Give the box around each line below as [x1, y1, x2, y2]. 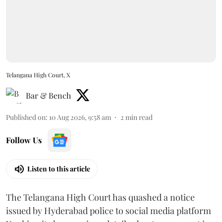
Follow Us [6, 134, 42, 145]
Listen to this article [27, 164, 90, 173]
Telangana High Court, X [6, 70, 70, 79]
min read [125, 112, 153, 122]
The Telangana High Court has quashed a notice [6, 191, 195, 203]
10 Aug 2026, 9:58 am [49, 112, 111, 122]
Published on [6, 112, 46, 122]
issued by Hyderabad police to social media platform [6, 204, 211, 217]
